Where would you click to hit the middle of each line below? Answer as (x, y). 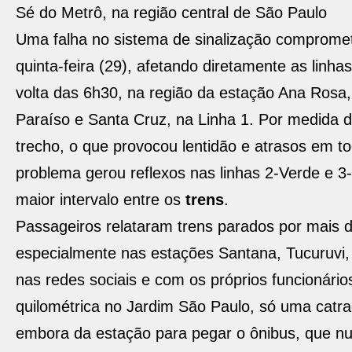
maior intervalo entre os (101, 200)
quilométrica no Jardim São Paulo (133, 306)
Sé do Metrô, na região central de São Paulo (171, 13)
